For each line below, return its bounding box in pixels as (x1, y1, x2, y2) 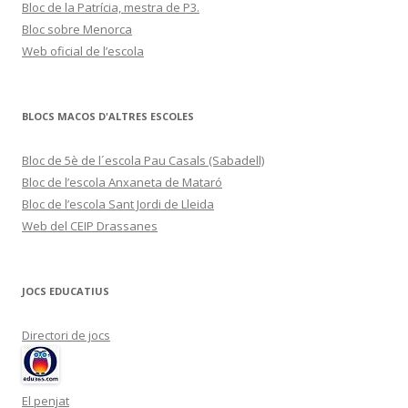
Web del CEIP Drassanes (22, 218, 158, 234)
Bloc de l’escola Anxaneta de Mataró (22, 174, 222, 190)
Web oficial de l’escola (22, 43, 144, 59)
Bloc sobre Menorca (22, 21, 132, 37)
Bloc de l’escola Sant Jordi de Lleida (22, 196, 214, 212)
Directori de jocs (22, 327, 110, 343)
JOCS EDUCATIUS (22, 284, 109, 298)
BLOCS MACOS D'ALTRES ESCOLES (22, 109, 194, 123)
